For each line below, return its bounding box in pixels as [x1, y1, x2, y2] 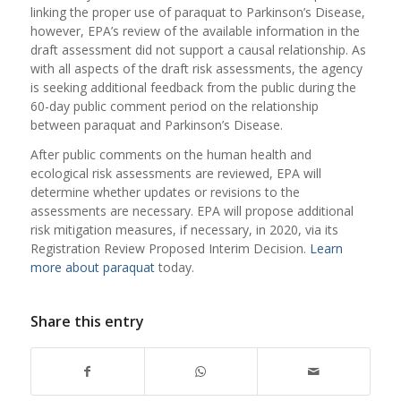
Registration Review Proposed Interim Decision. [30, 240, 310, 257]
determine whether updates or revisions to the [30, 183, 300, 200]
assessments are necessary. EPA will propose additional [30, 202, 354, 219]
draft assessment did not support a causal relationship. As [30, 41, 366, 59]
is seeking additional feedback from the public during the [30, 79, 356, 97]
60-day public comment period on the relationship [30, 98, 319, 115]
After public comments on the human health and [30, 146, 311, 163]
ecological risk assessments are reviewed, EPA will [30, 165, 321, 182]
